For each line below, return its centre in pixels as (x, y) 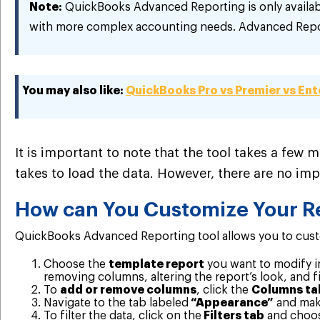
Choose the (76, 265)
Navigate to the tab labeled (116, 303)
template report (156, 265)
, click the (224, 290)
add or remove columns (128, 290)
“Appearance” (231, 303)
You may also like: (74, 90)
